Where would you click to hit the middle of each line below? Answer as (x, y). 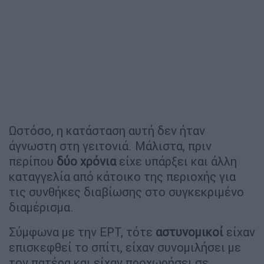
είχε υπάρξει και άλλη (176, 161)
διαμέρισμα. (41, 207)
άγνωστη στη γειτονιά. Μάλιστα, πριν (110, 146)
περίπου (33, 161)
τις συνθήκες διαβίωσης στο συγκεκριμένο (126, 192)
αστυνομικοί (189, 232)
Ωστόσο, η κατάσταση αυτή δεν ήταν (107, 131)
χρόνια (98, 161)
